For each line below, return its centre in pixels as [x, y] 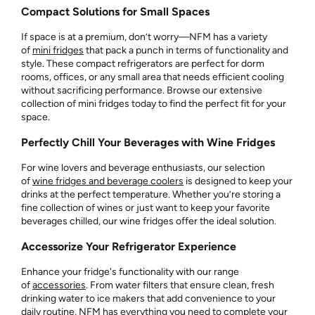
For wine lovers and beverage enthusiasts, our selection [143, 167]
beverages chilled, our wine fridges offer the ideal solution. [149, 221]
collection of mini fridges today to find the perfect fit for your [154, 103]
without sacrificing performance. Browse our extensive [142, 90]
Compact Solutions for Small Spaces [115, 11]
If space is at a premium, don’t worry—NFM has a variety [144, 37]
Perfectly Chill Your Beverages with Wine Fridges [148, 142]
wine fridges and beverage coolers [108, 181]
